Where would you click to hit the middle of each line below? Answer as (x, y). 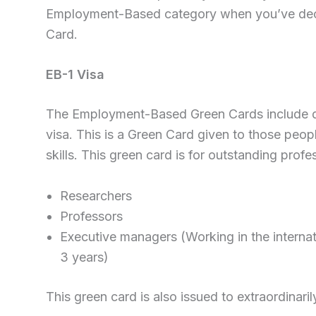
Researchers (96, 196)
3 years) (84, 257)
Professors (91, 217)
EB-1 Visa (75, 75)
